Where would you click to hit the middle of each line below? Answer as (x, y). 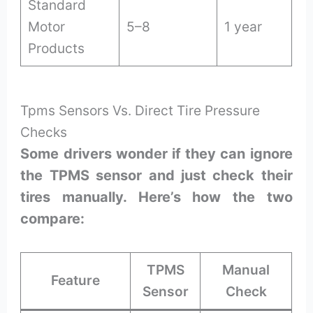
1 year (243, 27)
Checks (44, 132)
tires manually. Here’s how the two (156, 197)
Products (57, 49)
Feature (76, 280)
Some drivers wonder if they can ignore (156, 153)
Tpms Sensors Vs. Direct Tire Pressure (140, 110)
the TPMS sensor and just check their (156, 175)
